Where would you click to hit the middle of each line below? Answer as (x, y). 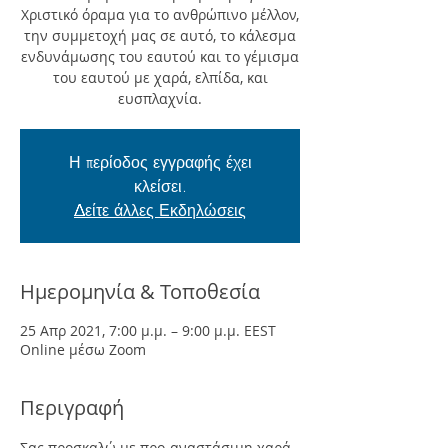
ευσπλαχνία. (160, 98)
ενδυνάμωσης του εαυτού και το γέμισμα (160, 56)
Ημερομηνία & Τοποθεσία (140, 291)
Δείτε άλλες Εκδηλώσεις (160, 210)
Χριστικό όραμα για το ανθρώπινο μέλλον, (160, 14)
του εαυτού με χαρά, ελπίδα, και (160, 77)
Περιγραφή (72, 407)
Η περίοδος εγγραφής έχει (160, 162)
